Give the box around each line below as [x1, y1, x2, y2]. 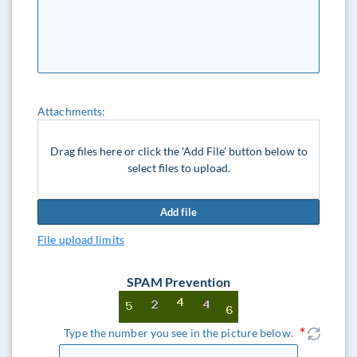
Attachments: [37, 104, 106, 118]
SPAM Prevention [127, 274, 230, 289]
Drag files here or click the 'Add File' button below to [49, 144, 308, 158]
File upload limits [37, 233, 124, 246]
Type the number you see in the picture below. [64, 326, 293, 339]
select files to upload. [127, 161, 230, 175]
